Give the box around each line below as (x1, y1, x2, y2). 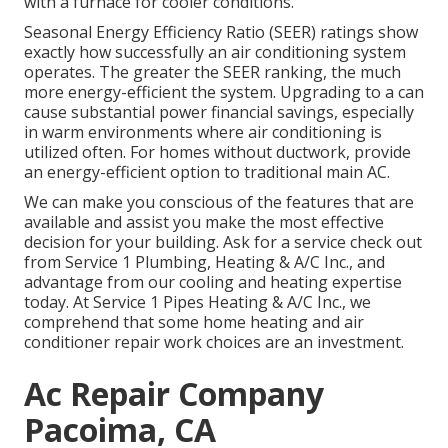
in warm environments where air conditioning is (24, 121, 382, 144)
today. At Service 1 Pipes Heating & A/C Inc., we (24, 291, 371, 314)
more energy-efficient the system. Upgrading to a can (24, 81, 424, 104)
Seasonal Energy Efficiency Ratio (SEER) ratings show (24, 21, 418, 44)
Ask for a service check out (223, 231, 422, 254)
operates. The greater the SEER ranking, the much (24, 61, 401, 84)
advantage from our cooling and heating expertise (24, 271, 402, 294)
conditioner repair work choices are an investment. (24, 331, 404, 354)
